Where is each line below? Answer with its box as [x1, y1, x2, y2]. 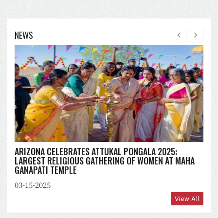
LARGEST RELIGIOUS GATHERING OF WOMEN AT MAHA [15, 154, 195, 167]
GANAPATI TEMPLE [15, 163, 77, 176]
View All [174, 195, 200, 202]
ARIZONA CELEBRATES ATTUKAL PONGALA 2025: [15, 145, 177, 158]
